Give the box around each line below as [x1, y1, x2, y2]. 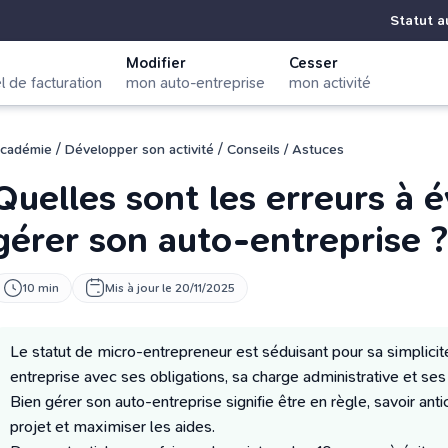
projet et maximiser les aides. [10, 417, 215, 436]
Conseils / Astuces [227, 140, 344, 158]
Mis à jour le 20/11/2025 [105, 281, 235, 295]
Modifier [126, 54, 186, 72]
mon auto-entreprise [126, 74, 265, 92]
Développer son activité [65, 140, 214, 158]
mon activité [289, 74, 371, 92]
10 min [23, 281, 59, 295]
